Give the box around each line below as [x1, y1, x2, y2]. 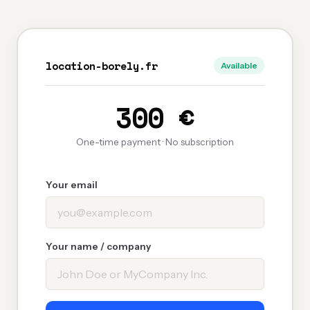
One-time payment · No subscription [76, 136, 234, 147]
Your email [46, 179, 98, 190]
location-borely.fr [46, 57, 158, 73]
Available [221, 60, 257, 71]
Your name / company [46, 241, 151, 252]
